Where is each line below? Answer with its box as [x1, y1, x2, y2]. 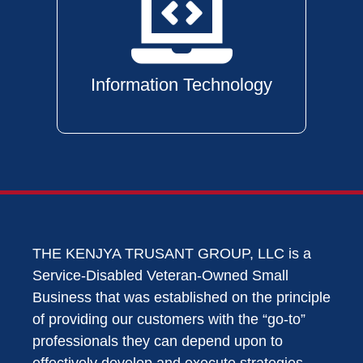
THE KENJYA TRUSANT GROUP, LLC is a [32, 246, 311, 262]
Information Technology [91, 75, 272, 95]
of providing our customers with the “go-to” [32, 311, 305, 327]
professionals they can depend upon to [32, 333, 283, 349]
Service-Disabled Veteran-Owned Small [32, 267, 288, 284]
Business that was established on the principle [32, 289, 331, 305]
